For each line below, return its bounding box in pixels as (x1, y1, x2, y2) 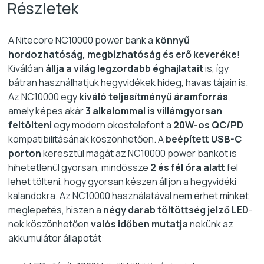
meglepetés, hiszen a (8, 203, 103, 216)
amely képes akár (8, 104, 85, 117)
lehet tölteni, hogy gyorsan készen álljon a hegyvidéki (8, 174, 236, 188)
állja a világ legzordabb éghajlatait (45, 61, 203, 75)
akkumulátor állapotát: (8, 231, 104, 245)
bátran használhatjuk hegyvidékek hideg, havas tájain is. (8, 75, 248, 89)
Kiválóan (8, 61, 45, 75)
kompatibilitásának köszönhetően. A (8, 132, 166, 146)
